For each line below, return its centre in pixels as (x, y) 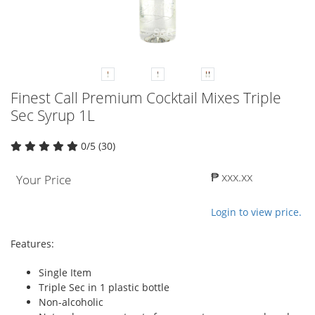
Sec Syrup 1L (53, 115)
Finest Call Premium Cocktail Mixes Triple (146, 97)
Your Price (44, 179)
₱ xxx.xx (232, 176)
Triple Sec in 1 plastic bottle (104, 287)
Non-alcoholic (71, 302)
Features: (32, 243)
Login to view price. (256, 212)
